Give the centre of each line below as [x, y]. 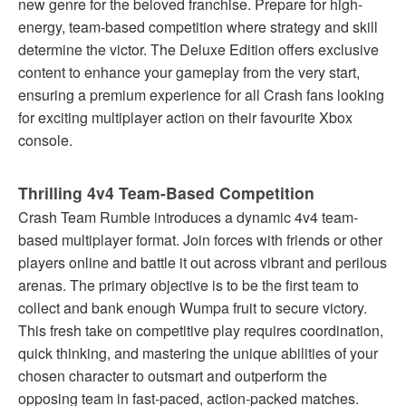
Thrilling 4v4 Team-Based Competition [166, 192]
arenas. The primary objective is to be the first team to [188, 285]
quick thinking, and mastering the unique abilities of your [198, 353]
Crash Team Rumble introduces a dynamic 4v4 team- [188, 217]
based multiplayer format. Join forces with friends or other [200, 239]
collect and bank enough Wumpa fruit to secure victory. [193, 307]
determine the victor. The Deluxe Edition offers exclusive [198, 49]
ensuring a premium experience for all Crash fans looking [201, 94]
